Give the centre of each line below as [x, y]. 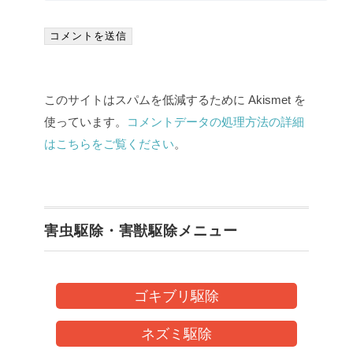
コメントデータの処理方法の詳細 [216, 122]
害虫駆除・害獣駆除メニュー [141, 231]
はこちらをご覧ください [109, 144]
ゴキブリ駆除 [176, 296]
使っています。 [85, 122]
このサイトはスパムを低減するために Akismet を [175, 100]
